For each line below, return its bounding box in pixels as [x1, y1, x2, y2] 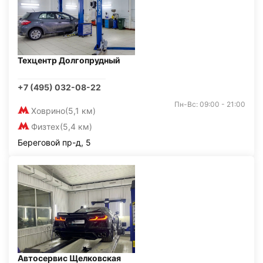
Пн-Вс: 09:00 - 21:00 [174, 100, 245, 109]
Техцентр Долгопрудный [18, 55, 120, 65]
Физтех [31, 122, 60, 131]
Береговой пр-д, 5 [18, 137, 91, 147]
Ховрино [31, 106, 65, 116]
